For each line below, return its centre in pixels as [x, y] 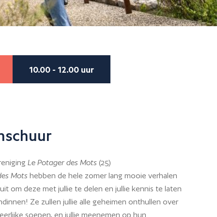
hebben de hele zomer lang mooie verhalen [102, 176]
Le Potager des [53, 163]
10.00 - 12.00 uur [62, 69]
